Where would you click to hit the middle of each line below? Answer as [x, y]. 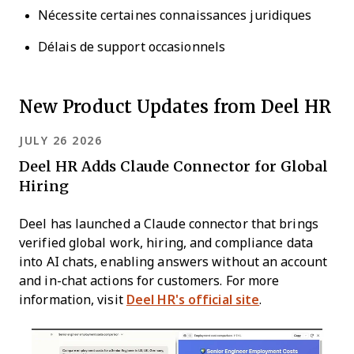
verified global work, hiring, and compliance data [166, 243]
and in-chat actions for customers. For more [149, 281]
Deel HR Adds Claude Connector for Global [173, 166]
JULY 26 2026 [60, 141]
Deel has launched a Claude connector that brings [169, 224]
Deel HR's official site [193, 300]
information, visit [73, 300]
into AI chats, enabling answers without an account [173, 262]
